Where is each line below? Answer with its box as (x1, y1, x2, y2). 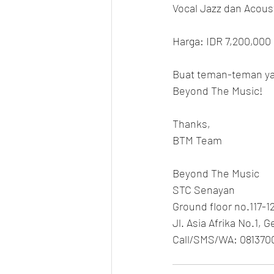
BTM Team (172, 133, 222, 147)
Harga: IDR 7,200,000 (172, 34, 271, 48)
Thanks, (172, 117, 210, 131)
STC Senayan (172, 183, 235, 197)
